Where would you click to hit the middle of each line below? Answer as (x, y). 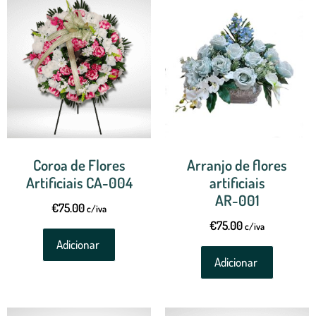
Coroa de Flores (79, 165)
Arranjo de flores (237, 165)
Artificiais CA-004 (79, 183)
